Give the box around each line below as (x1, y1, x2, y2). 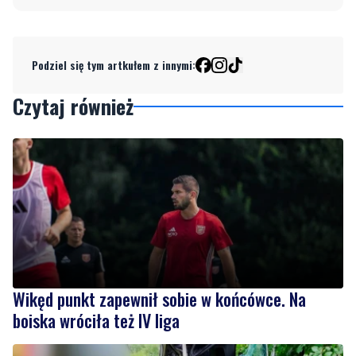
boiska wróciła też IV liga (13, 249, 180, 275)
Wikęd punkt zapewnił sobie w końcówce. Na (13, 227, 306, 253)
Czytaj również (13, 33, 133, 64)
